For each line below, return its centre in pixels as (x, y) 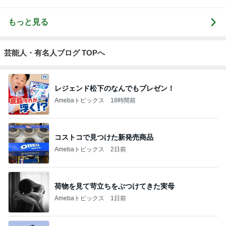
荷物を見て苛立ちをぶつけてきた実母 (115, 186)
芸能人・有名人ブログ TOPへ (54, 53)
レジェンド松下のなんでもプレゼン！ (115, 88)
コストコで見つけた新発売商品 (104, 137)
